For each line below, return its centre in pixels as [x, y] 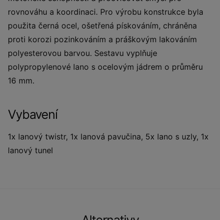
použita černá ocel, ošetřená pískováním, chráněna [102, 26]
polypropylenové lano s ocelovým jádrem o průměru [105, 67]
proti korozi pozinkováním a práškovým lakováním [102, 39]
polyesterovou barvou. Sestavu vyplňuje [82, 53]
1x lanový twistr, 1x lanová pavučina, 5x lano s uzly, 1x [108, 137]
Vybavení [33, 114]
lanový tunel [30, 150]
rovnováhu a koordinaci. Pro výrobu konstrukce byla [106, 12]
